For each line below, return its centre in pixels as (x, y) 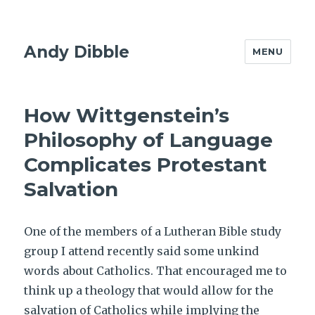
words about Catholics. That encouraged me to (156, 271)
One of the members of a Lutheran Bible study (153, 231)
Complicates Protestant (146, 165)
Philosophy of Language (149, 140)
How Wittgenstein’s (127, 115)
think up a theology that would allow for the (149, 290)
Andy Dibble (77, 52)
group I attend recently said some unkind (142, 251)
